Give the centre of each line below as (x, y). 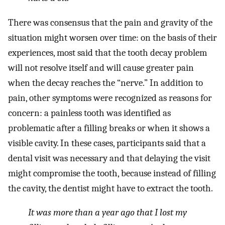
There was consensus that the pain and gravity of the (110, 22)
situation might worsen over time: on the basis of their (113, 37)
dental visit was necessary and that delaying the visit (109, 158)
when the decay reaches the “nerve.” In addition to (105, 83)
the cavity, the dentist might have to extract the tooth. (110, 188)
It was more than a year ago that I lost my (107, 213)
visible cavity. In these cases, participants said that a (107, 143)
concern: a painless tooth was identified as (89, 113)
